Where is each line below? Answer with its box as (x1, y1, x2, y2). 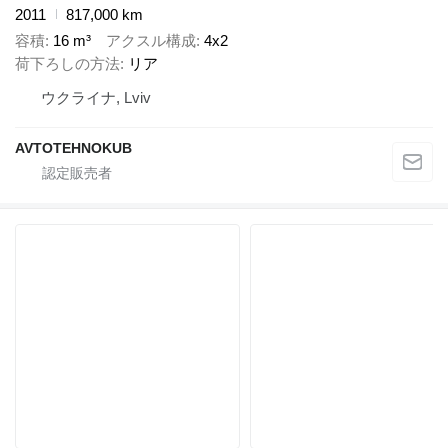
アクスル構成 (106, 32, 196, 50)
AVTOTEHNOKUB (15, 140, 132, 157)
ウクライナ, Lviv (41, 89, 151, 107)
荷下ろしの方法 (15, 55, 120, 73)
